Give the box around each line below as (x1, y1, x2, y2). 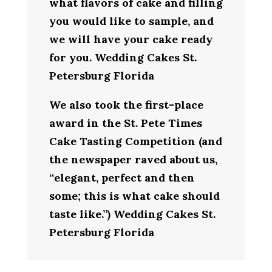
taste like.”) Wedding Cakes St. (49, 206, 216, 221)
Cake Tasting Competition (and (49, 134, 222, 148)
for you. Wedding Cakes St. (49, 50, 197, 64)
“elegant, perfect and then (49, 170, 195, 185)
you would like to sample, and (49, 13, 214, 28)
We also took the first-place (49, 97, 203, 112)
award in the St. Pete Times (49, 115, 202, 130)
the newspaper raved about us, (49, 152, 217, 166)
